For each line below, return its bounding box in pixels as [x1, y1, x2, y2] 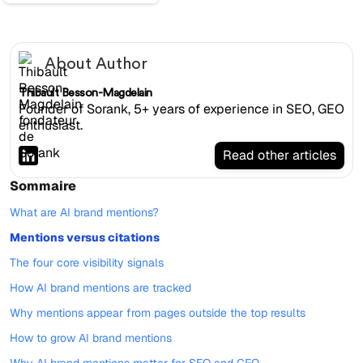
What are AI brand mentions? [10, 205, 159, 220]
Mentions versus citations [10, 230, 160, 245]
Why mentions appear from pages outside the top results [10, 305, 305, 320]
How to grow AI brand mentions [10, 331, 172, 345]
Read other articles [223, 147, 336, 164]
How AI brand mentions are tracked [10, 280, 191, 295]
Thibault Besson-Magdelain [19, 87, 152, 99]
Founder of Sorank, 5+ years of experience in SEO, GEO [19, 100, 344, 117]
